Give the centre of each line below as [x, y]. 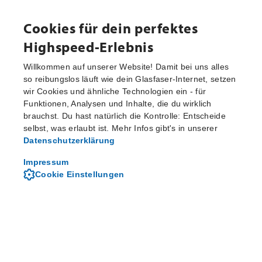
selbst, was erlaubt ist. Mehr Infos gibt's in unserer [120, 128]
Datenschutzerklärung [69, 140]
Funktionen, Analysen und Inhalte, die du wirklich [118, 104]
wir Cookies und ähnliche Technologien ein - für [115, 91]
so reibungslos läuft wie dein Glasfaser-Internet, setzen [130, 79]
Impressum [46, 162]
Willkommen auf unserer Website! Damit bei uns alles [126, 67]
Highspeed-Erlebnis [89, 47]
